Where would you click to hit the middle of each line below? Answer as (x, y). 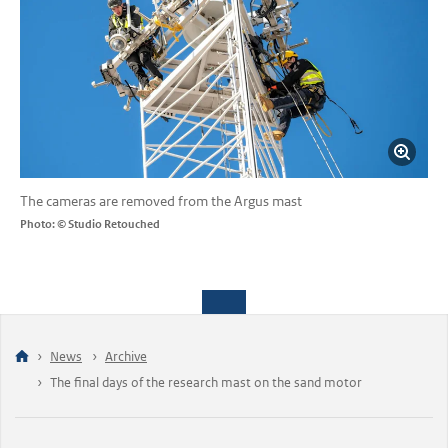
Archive (126, 357)
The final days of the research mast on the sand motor (206, 383)
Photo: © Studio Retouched (90, 224)
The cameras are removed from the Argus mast (161, 201)
